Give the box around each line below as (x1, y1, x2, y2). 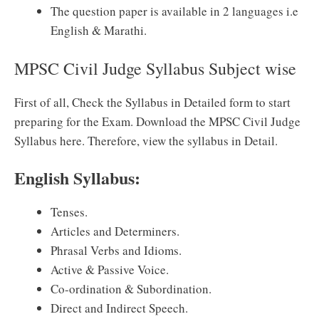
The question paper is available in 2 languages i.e (51, 3, 298, 19)
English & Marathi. (51, 22, 147, 38)
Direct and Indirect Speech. (51, 300, 188, 316)
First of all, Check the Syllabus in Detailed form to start (14, 93, 291, 110)
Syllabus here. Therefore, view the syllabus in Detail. (14, 132, 278, 149)
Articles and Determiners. (51, 223, 179, 239)
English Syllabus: (14, 165, 140, 190)
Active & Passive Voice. (51, 261, 169, 278)
